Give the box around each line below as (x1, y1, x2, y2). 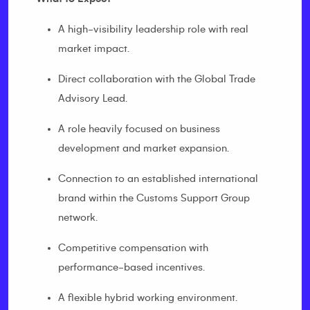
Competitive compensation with (58, 242, 208, 253)
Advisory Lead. (58, 93, 127, 104)
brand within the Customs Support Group (58, 192, 250, 203)
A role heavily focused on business (58, 123, 220, 134)
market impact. (58, 43, 129, 54)
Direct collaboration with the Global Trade (58, 73, 255, 84)
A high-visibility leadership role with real (58, 24, 248, 35)
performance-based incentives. (58, 262, 205, 273)
